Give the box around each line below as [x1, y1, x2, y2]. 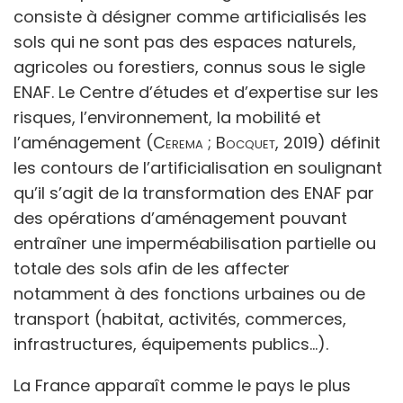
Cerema [153, 130, 203, 154]
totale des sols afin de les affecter [13, 256, 290, 280]
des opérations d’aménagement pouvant [13, 206, 347, 229]
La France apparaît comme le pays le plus [13, 373, 351, 397]
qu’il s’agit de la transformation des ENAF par [13, 181, 374, 204]
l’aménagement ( [13, 130, 153, 154]
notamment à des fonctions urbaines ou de [13, 282, 365, 305]
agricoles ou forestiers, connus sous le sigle [13, 55, 365, 78]
